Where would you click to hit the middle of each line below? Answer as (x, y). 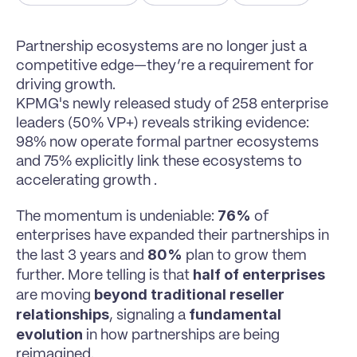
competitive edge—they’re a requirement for (165, 66)
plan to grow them (245, 256)
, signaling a (149, 316)
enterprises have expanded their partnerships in (173, 236)
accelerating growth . (86, 181)
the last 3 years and (82, 256)
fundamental (235, 314)
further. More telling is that (104, 276)
